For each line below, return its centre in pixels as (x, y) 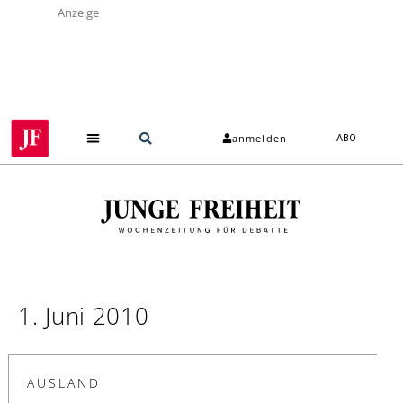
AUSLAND (64, 382)
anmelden (260, 139)
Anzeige (78, 13)
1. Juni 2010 (84, 315)
